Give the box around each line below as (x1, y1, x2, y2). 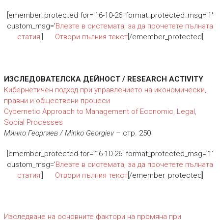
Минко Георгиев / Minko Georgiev (3, 129, 114, 137)
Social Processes (3, 118, 63, 127)
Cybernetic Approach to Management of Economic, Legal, (3, 107, 196, 116)
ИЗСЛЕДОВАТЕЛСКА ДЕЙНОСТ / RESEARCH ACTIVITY (3, 75, 203, 83)
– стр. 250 (113, 129, 151, 137)
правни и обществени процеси (3, 96, 110, 105)
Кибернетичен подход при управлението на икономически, (3, 85, 206, 94)
